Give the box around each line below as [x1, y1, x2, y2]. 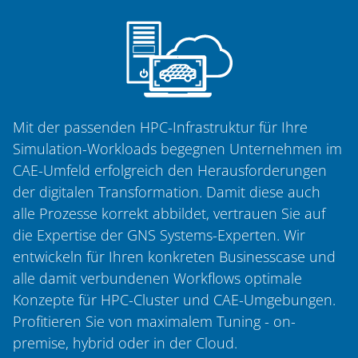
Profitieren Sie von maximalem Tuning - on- [13, 312, 296, 331]
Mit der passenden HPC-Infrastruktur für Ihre [13, 117, 308, 137]
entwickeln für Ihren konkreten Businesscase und [13, 247, 336, 266]
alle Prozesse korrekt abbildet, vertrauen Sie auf [13, 204, 325, 223]
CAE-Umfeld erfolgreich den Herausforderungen [13, 161, 327, 180]
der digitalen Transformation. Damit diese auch [13, 182, 320, 201]
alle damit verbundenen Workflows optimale [13, 268, 302, 288]
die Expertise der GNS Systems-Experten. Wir [13, 225, 305, 245]
